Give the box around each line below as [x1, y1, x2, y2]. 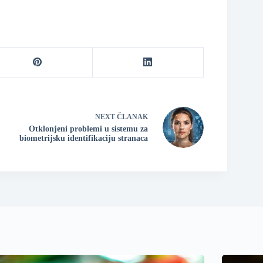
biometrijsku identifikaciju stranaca [19, 134, 148, 143]
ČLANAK [116, 113, 148, 122]
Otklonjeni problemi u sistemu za [28, 124, 148, 134]
